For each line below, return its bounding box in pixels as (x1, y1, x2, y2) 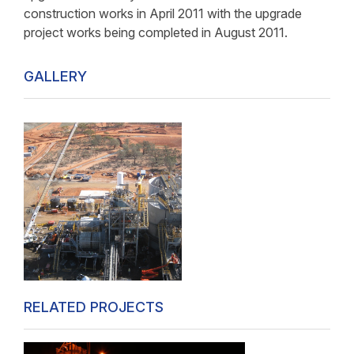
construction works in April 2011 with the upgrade (24, 6, 302, 21)
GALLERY (24, 68, 87, 85)
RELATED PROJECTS (24, 299, 164, 315)
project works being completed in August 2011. (24, 24, 288, 40)
